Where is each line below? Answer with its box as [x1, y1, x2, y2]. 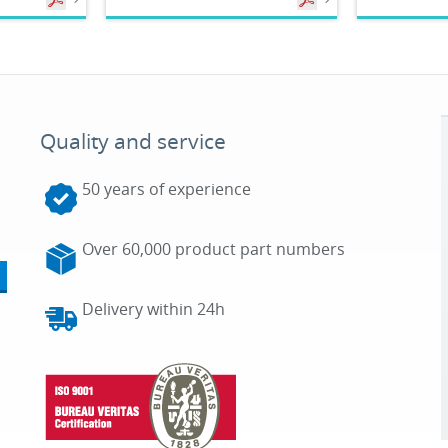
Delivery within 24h [81, 298, 225, 320]
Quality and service [39, 127, 226, 155]
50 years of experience [81, 178, 251, 200]
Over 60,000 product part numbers [81, 238, 345, 260]
